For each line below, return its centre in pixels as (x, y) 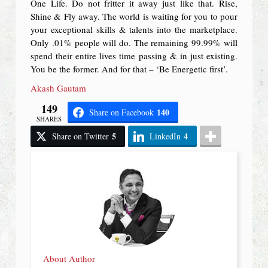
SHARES (49, 118)
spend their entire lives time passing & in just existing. (134, 56)
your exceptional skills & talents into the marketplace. (134, 30)
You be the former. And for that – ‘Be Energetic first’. (130, 69)
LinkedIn (165, 136)
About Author (69, 259)
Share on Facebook (122, 112)
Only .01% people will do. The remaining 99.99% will (134, 43)
